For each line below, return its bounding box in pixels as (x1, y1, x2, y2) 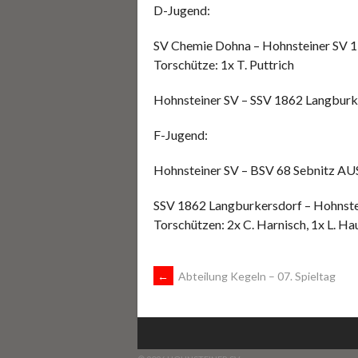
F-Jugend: (153, 126, 208, 142)
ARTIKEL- (153, 265, 245, 308)
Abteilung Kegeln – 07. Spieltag (176, 268, 336, 283)
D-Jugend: (153, 2, 210, 18)
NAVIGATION (153, 308, 282, 352)
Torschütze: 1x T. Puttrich (153, 56, 294, 72)
